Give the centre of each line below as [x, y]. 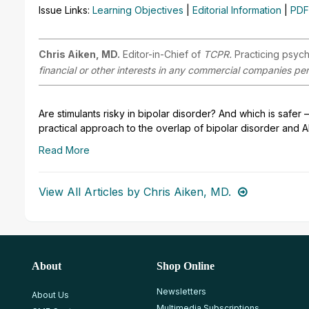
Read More [64, 150]
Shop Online [185, 266]
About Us [50, 295]
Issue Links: [66, 10]
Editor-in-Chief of [160, 54]
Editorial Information [237, 10]
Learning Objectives [138, 10]
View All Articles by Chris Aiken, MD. [135, 192]
